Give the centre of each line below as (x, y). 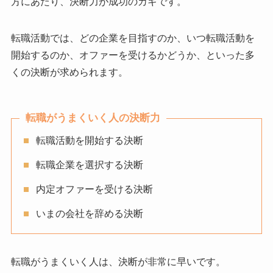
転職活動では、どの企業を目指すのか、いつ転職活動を (133, 38)
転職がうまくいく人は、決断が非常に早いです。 (118, 261)
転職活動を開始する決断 (89, 140)
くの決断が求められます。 (69, 73)
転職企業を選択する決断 (89, 165)
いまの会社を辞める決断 (89, 213)
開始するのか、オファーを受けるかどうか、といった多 (133, 55)
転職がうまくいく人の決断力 (93, 118)
